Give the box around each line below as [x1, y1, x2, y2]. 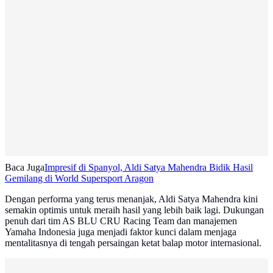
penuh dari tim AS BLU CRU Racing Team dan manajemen [5, 216, 237, 227]
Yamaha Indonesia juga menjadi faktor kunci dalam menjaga [5, 227, 236, 238]
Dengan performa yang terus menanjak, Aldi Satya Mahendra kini [5, 194, 258, 205]
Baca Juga [5, 162, 44, 173]
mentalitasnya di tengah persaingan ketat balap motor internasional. [5, 238, 261, 249]
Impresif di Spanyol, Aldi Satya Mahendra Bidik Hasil [44, 162, 253, 173]
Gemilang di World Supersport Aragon [5, 173, 154, 184]
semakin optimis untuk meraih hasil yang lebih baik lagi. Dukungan [5, 205, 264, 216]
